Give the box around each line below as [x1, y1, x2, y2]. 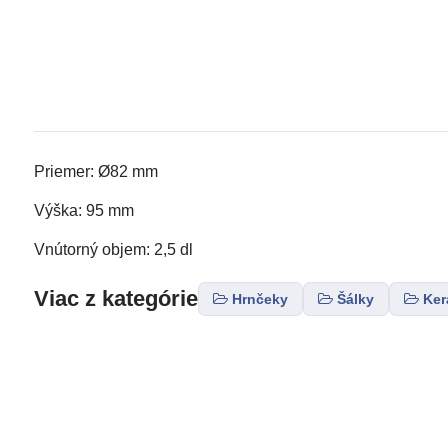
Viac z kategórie [33, 286, 198, 312]
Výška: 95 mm [33, 201, 134, 219]
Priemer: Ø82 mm [33, 162, 158, 180]
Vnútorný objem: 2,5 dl [33, 240, 193, 258]
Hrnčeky [231, 290, 288, 307]
